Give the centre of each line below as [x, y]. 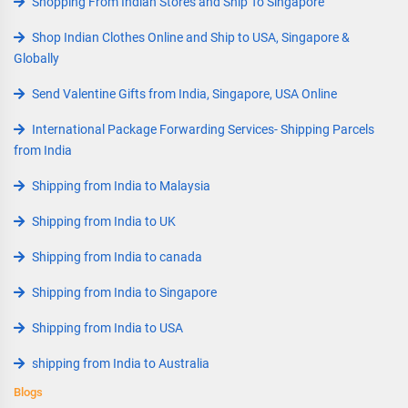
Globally [36, 58]
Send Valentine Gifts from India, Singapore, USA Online [184, 94]
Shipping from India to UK [104, 221]
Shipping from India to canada [117, 257]
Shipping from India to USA [107, 328]
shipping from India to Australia [121, 363]
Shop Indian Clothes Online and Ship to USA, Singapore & [191, 37]
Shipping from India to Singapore [124, 292]
